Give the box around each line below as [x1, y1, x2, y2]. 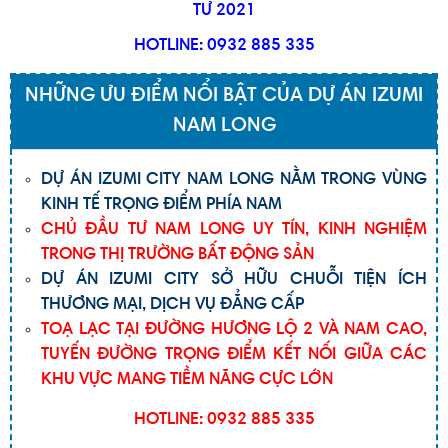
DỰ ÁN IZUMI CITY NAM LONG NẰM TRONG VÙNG [41, 172, 427, 189]
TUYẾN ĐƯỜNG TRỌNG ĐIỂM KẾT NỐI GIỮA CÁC [41, 347, 427, 364]
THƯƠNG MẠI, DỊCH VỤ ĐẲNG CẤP [41, 297, 304, 314]
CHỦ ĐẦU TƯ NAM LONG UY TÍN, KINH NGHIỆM [41, 222, 427, 239]
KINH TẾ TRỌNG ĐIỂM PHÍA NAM [41, 197, 282, 214]
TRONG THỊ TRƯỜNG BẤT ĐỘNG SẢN [41, 247, 314, 264]
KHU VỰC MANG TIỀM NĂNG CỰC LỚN [41, 372, 333, 389]
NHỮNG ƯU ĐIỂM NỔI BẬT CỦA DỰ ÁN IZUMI [25, 87, 423, 107]
